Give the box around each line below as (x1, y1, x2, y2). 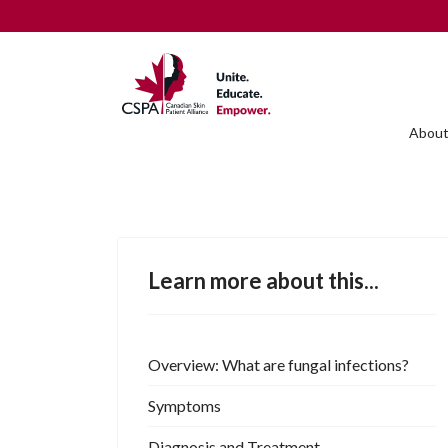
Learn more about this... (148, 267, 379, 295)
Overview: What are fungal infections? (148, 355, 409, 375)
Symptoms (148, 396, 221, 416)
